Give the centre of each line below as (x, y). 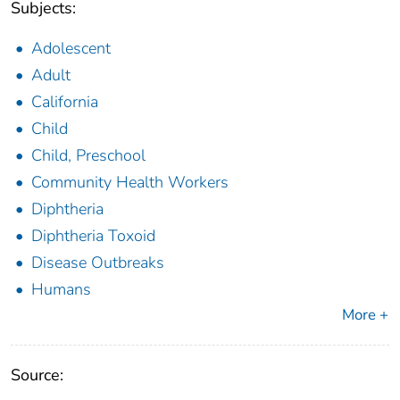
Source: (37, 375)
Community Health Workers (130, 183)
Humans (61, 290)
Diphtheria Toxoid (93, 236)
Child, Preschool (88, 156)
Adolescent (71, 49)
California (65, 102)
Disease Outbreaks (98, 263)
